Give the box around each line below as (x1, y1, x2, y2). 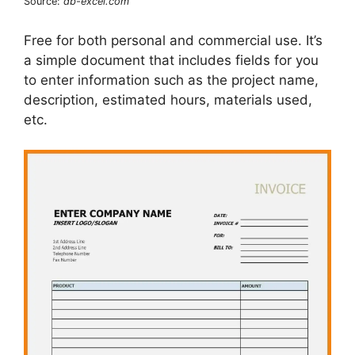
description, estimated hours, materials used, (24, 91, 312, 108)
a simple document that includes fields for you (24, 52, 319, 68)
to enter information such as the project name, (24, 71, 319, 88)
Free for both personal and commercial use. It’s (24, 32, 323, 48)
